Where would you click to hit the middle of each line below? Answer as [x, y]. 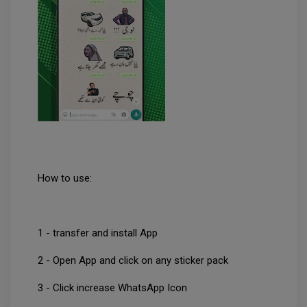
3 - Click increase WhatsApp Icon [116, 288]
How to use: [67, 179]
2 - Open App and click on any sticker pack [137, 261]
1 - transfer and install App [102, 233]
